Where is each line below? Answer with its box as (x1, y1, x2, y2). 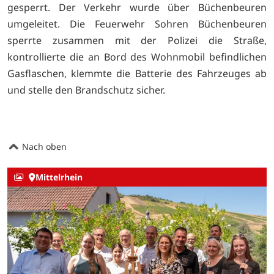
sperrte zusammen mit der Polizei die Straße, (7, 33, 267, 47)
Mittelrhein (35, 171, 83, 183)
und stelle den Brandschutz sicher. (7, 83, 165, 97)
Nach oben (20, 140, 67, 152)
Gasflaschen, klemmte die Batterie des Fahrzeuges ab (7, 66, 267, 80)
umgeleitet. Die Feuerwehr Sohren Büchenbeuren (7, 17, 267, 31)
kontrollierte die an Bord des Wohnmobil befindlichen (7, 50, 267, 64)
